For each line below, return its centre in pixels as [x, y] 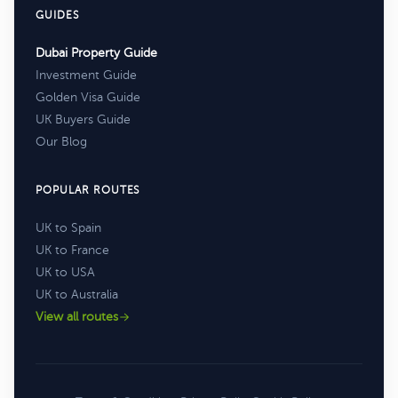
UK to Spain [68, 228]
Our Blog [61, 142]
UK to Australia [77, 295]
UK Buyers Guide [83, 119]
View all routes [77, 317]
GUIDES [57, 15]
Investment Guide [86, 75]
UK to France [72, 250]
